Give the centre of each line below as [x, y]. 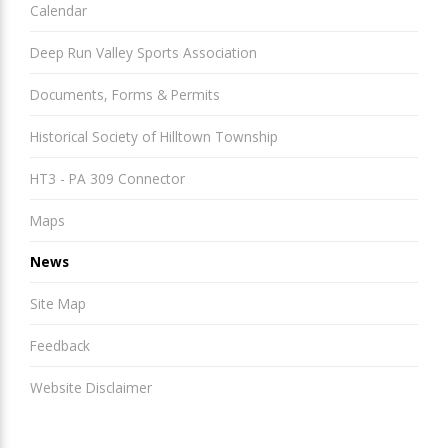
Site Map [58, 304]
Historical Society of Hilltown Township [154, 136]
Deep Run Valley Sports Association [143, 53]
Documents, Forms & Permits [125, 94]
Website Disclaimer [91, 388]
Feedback [60, 346]
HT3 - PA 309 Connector [107, 178]
